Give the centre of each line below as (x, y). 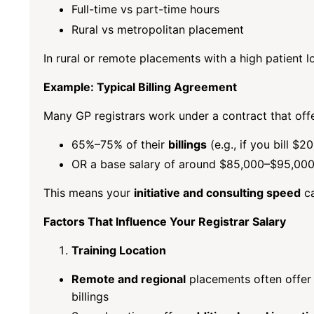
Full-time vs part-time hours (145, 9)
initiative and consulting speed (217, 192)
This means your (89, 192)
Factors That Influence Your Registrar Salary (165, 221)
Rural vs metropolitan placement (158, 29)
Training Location (119, 250)
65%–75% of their (120, 144)
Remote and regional (129, 279)
